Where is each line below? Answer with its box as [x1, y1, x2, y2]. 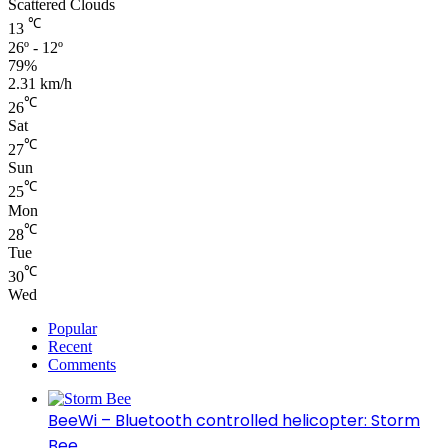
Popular [48, 320, 97, 338]
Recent [48, 338, 92, 356]
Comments [48, 356, 116, 374]
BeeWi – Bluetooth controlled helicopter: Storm [48, 409, 420, 433]
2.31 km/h [8, 74, 72, 92]
